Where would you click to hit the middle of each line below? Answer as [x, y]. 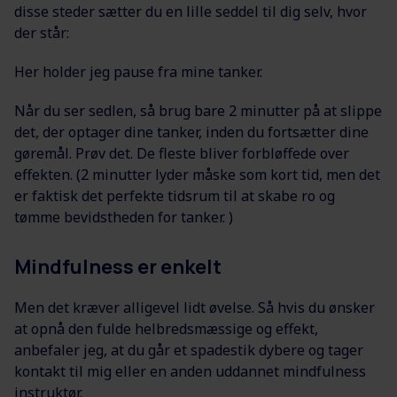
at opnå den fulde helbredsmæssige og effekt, [166, 329]
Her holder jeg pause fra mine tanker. [138, 72]
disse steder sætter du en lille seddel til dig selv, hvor [191, 12]
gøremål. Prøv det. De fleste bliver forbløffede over [182, 154]
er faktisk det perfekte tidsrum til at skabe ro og [175, 196]
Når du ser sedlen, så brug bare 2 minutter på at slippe [198, 111]
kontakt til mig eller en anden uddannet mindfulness [190, 372]
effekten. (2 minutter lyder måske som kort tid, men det [197, 175]
